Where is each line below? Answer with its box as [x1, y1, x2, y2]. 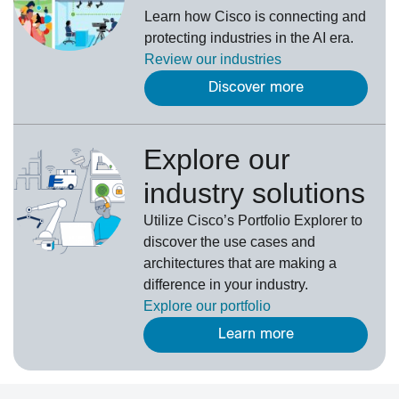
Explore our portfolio [143, 298, 272, 314]
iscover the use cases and [151, 234, 316, 250]
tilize [154, 213, 188, 229]
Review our [144, 52, 220, 68]
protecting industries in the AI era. [144, 30, 354, 46]
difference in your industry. [143, 277, 309, 293]
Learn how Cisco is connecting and [144, 9, 366, 25]
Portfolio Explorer [234, 213, 352, 229]
